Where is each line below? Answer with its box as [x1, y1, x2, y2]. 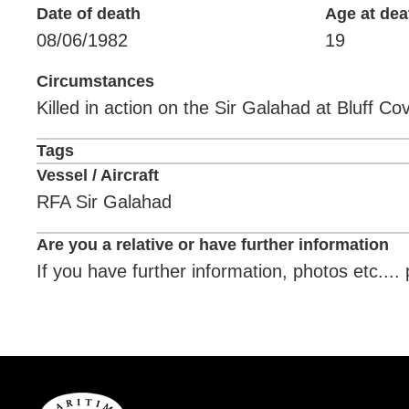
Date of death [37, 5, 141, 23]
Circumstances [37, 72, 154, 90]
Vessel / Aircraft [37, 166, 159, 184]
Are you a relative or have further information [37, 236, 389, 254]
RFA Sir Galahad [37, 192, 172, 212]
